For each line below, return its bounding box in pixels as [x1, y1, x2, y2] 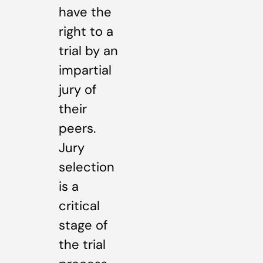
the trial [59, 235, 106, 253]
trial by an [59, 42, 118, 59]
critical [59, 197, 100, 214]
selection [59, 158, 114, 176]
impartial [59, 61, 112, 79]
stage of [59, 216, 107, 234]
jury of [59, 80, 96, 98]
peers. [59, 119, 96, 137]
